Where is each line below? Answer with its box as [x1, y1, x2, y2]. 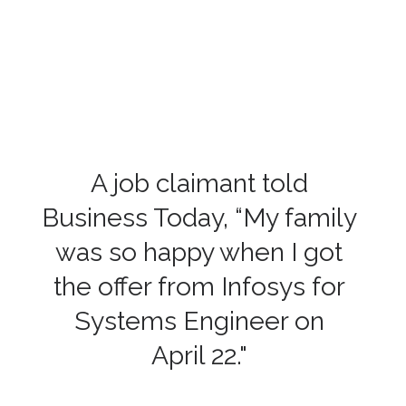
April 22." [150, 339, 247, 371]
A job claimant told [90, 167, 308, 198]
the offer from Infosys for [53, 270, 345, 302]
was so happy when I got [55, 236, 343, 267]
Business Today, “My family [41, 201, 357, 233]
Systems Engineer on [73, 304, 324, 336]
